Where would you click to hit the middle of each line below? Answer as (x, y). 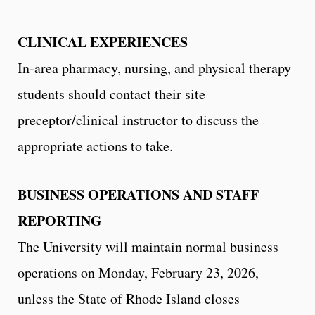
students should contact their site (111, 94)
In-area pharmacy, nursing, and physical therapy (154, 67)
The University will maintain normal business (148, 246)
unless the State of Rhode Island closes (129, 298)
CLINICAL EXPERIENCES (103, 41)
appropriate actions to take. (95, 146)
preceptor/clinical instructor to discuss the (138, 120)
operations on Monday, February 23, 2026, (138, 272)
